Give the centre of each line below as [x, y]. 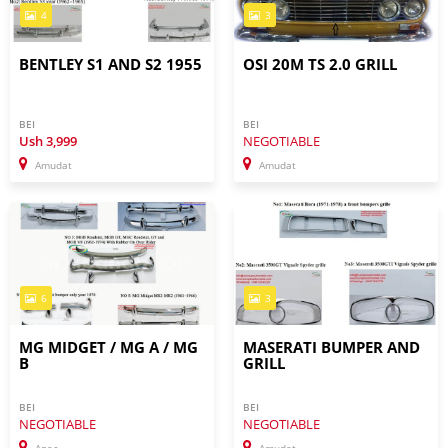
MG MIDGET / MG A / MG [108, 348]
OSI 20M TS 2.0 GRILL [320, 65]
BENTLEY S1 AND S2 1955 [110, 65]
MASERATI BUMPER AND [331, 348]
